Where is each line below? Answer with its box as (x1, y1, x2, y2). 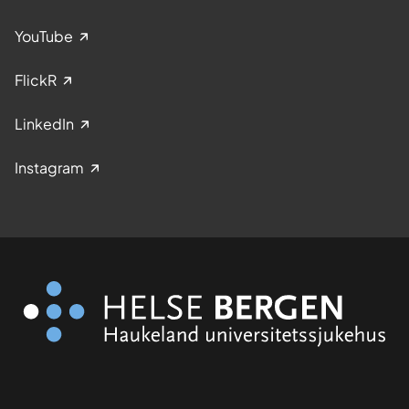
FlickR (15, 69, 57, 89)
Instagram (15, 157, 84, 177)
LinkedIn (15, 113, 74, 133)
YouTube (15, 26, 73, 46)
